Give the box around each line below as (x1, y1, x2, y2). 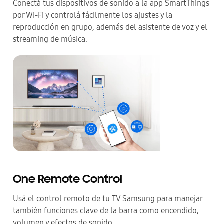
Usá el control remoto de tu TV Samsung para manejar (13, 194, 202, 204)
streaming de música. (13, 34, 87, 44)
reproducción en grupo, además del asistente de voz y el (13, 22, 207, 32)
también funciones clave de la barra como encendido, (13, 206, 199, 216)
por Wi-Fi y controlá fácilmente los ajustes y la (13, 10, 172, 20)
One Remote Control (13, 174, 122, 186)
